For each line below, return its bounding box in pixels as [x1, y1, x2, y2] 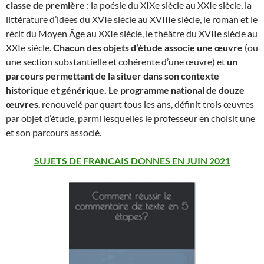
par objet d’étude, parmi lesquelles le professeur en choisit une [6, 113, 255, 124]
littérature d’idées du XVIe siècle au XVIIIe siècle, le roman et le [6, 14, 258, 25]
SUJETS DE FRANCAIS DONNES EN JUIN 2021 [34, 155, 230, 166]
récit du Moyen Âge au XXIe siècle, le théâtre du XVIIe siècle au [6, 28, 258, 39]
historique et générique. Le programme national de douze [6, 84, 245, 95]
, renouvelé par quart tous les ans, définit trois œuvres [38, 98, 254, 110]
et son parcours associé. [6, 127, 101, 138]
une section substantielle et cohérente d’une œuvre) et [6, 56, 227, 67]
